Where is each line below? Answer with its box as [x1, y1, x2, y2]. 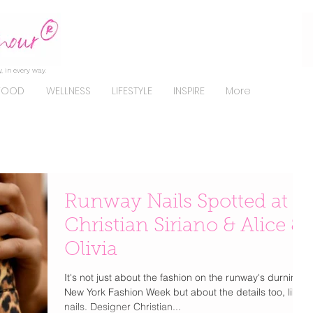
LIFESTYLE [112, 84, 152, 98]
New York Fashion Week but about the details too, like [64, 286, 303, 298]
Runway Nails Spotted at [64, 193, 288, 212]
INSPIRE [173, 84, 205, 98]
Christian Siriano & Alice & [64, 217, 303, 236]
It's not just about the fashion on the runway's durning [64, 271, 303, 284]
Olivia [64, 240, 117, 260]
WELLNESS [45, 84, 91, 98]
